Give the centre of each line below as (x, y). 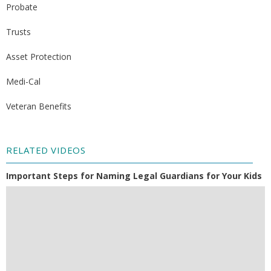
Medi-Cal (23, 81)
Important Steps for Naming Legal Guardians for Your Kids (134, 175)
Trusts (18, 31)
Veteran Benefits (39, 106)
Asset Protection (39, 56)
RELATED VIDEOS (46, 150)
